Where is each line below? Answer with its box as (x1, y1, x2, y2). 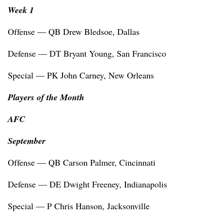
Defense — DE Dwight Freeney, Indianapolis (8, 178, 167, 190)
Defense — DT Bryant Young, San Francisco (8, 47, 166, 60)
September (8, 135, 46, 147)
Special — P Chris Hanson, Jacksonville (8, 200, 150, 212)
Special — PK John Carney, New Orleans (8, 69, 154, 81)
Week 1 (8, 4, 34, 16)
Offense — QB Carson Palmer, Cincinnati (8, 156, 155, 169)
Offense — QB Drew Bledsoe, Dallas (8, 26, 139, 38)
